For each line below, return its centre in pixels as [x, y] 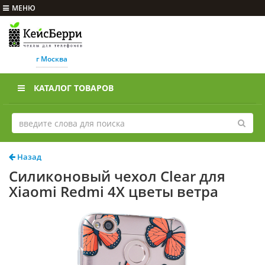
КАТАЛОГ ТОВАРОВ [74, 88]
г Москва [51, 59]
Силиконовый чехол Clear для [117, 176]
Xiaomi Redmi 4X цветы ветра [114, 192]
